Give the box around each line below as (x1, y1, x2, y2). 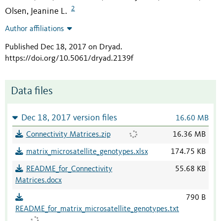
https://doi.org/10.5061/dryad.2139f (5, 54, 133, 63)
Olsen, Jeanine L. (5, 7, 67, 16)
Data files (11, 86, 53, 97)
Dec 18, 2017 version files (21, 114, 117, 123)
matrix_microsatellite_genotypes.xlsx (26, 148, 148, 156)
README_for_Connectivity (26, 165, 112, 174)
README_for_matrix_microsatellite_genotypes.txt (15, 205, 179, 214)
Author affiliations (5, 25, 64, 34)
